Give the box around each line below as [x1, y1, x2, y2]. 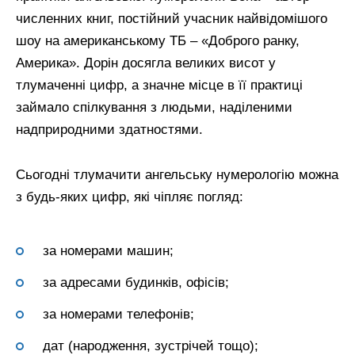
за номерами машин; [43, 243, 174, 259]
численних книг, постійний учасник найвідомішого [16, 10, 327, 26]
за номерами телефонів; [43, 307, 194, 323]
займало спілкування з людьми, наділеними [16, 99, 292, 115]
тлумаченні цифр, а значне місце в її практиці [16, 77, 303, 93]
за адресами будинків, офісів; [43, 275, 229, 291]
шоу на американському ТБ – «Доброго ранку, [16, 32, 300, 48]
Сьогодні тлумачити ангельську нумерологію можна [16, 166, 338, 182]
